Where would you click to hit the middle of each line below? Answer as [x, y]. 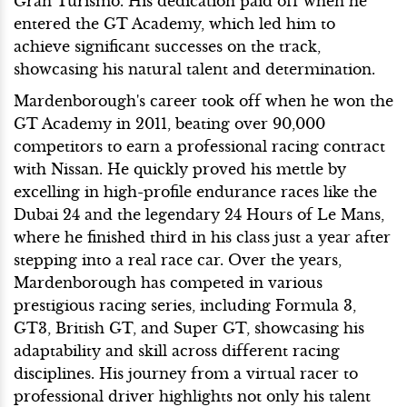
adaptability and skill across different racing [177, 351]
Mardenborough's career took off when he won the [203, 101]
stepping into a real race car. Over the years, [178, 260]
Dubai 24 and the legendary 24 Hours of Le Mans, [199, 215]
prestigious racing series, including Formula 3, [185, 306]
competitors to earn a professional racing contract [199, 147]
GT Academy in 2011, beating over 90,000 [169, 124]
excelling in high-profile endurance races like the [195, 192]
